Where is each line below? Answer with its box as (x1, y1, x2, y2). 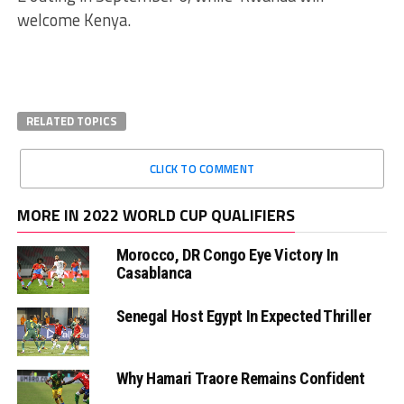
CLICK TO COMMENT (149, 160, 255, 179)
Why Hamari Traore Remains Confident (115, 368, 365, 388)
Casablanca (115, 263, 192, 283)
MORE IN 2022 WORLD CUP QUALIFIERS (16, 203, 295, 228)
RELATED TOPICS (25, 112, 117, 131)
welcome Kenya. (16, 7, 131, 33)
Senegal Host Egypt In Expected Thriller (115, 307, 372, 326)
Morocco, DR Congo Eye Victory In (115, 245, 338, 265)
